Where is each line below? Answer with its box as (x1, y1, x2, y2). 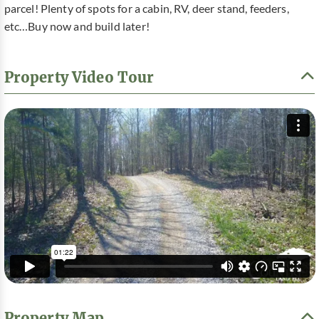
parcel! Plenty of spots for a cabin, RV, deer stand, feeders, (4, 2, 289, 16)
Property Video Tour (4, 68, 155, 87)
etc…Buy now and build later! (4, 20, 150, 33)
